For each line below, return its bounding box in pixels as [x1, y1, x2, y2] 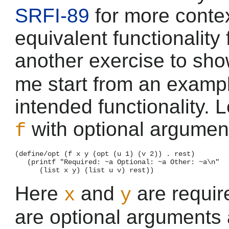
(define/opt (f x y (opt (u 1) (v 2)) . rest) [15, 149, 195, 158]
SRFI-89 [15, 4, 89, 27]
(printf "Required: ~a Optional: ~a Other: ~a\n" [15, 157, 219, 166]
